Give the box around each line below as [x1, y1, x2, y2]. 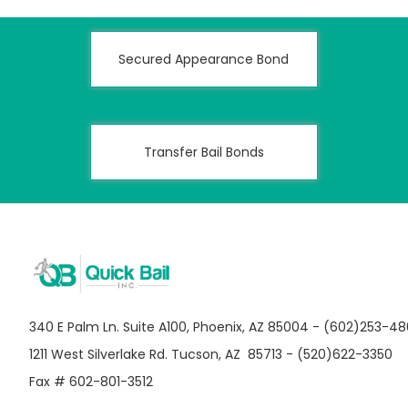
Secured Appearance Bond [118, 50, 290, 68]
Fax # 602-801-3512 [29, 372, 153, 391]
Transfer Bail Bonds [143, 143, 264, 161]
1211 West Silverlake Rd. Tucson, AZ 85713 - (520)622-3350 [29, 345, 393, 363]
